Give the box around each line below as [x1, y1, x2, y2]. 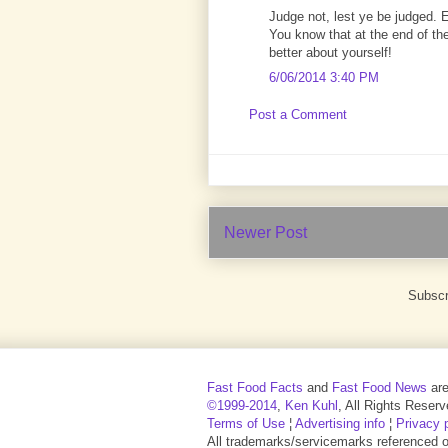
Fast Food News [332, 380, 427, 396]
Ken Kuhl [285, 398, 338, 414]
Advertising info [295, 416, 385, 432]
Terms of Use [207, 416, 285, 432]
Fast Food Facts [207, 380, 303, 396]
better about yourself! [269, 45, 392, 60]
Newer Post [224, 223, 307, 241]
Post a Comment [249, 107, 347, 122]
